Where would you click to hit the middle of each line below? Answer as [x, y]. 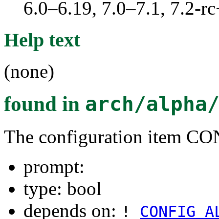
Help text [42, 40]
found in [44, 104]
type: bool [63, 189]
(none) [29, 71]
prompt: [54, 167]
